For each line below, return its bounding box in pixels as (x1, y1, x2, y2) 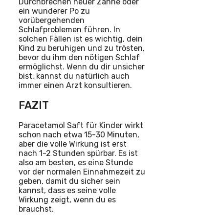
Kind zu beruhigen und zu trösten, (19, 43, 145, 53)
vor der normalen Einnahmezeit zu (19, 167, 145, 177)
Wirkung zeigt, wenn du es (19, 195, 116, 205)
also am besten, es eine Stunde (19, 158, 133, 168)
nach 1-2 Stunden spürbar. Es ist (19, 149, 138, 158)
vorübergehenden (19, 15, 85, 25)
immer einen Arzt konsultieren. (19, 80, 132, 90)
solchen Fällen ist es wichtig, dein (19, 34, 143, 44)
